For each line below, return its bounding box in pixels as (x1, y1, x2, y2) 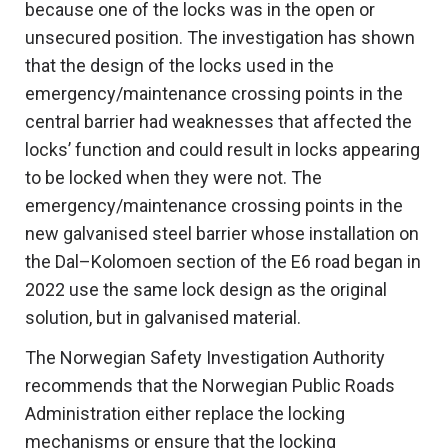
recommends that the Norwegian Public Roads (25, 375, 395, 397)
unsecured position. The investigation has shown (25, 27, 415, 49)
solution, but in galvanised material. (25, 307, 301, 329)
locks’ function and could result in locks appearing (25, 139, 420, 161)
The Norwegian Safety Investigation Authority (25, 347, 385, 369)
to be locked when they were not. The (25, 167, 322, 189)
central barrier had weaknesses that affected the (25, 111, 412, 133)
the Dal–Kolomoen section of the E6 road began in (25, 251, 421, 273)
